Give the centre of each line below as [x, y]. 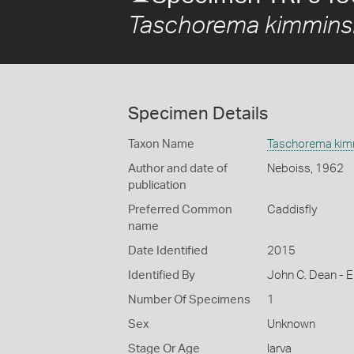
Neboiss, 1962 [305, 169]
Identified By [162, 275]
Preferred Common [180, 210]
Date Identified [168, 251]
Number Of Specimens [189, 300]
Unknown [291, 324]
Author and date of [178, 169]
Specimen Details [198, 114]
